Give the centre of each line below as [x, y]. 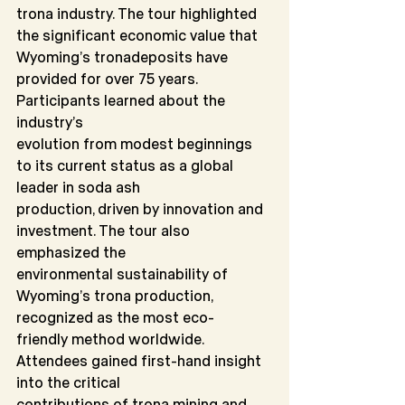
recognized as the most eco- [115, 317]
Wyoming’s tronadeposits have [124, 57]
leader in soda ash [78, 187]
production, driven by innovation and [141, 209]
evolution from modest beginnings [136, 144]
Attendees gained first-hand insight [141, 361]
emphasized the [71, 252]
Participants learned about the [122, 100]
